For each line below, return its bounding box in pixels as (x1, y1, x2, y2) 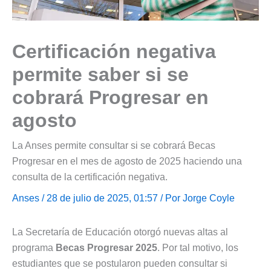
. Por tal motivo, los (157, 242, 238, 253)
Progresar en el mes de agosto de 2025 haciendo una (12, 155, 242, 166)
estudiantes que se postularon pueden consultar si (12, 258, 227, 269)
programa (12, 242, 56, 253)
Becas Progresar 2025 (56, 242, 157, 253)
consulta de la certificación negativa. (12, 171, 168, 182)
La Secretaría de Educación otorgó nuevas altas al (12, 226, 228, 237)
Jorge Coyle (183, 192, 235, 203)
